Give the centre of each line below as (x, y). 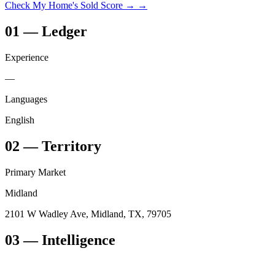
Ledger (64, 32)
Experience (27, 58)
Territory (72, 146)
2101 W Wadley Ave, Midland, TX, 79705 (88, 214)
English (20, 120)
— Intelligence (68, 240)
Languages (26, 99)
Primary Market (35, 172)
